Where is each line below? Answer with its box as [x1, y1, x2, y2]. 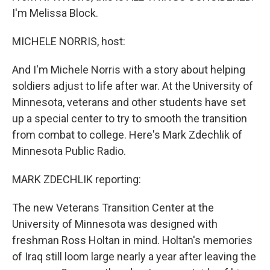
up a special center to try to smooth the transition [12, 112, 247, 125]
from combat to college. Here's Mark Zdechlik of [12, 128, 242, 141]
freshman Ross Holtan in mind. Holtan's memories [12, 234, 253, 246]
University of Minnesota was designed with [12, 218, 218, 230]
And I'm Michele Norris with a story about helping [12, 63, 245, 76]
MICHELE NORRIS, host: [12, 35, 125, 48]
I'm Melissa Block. [12, 7, 98, 19]
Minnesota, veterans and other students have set [12, 96, 246, 108]
